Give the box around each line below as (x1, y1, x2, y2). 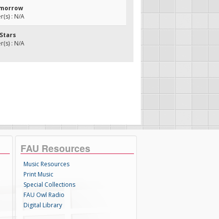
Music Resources (23, 160, 70, 168)
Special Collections (23, 180, 76, 189)
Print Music (23, 170, 54, 178)
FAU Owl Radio (23, 191, 65, 199)
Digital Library (23, 201, 63, 209)
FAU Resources (21, 141, 91, 155)
